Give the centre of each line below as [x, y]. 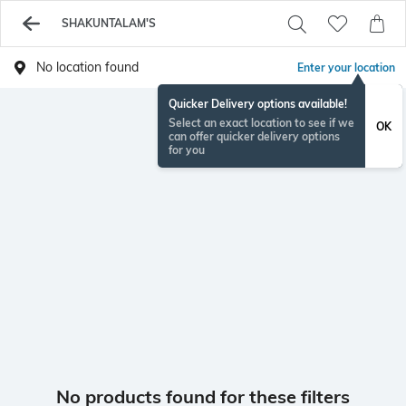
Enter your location [346, 68]
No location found [87, 67]
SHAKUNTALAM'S [108, 23]
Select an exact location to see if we [261, 123]
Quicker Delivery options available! [258, 104]
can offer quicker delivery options [254, 136]
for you [187, 150]
